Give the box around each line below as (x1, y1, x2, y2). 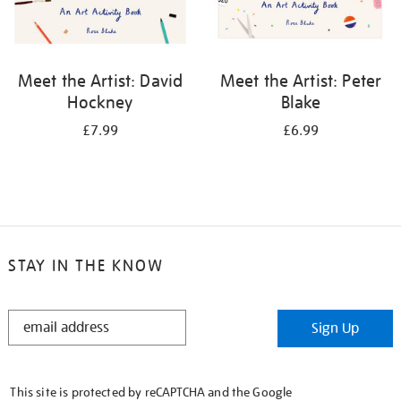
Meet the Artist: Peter (219, 70, 382, 91)
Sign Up (311, 320, 360, 337)
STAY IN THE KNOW (7, 255, 164, 276)
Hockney (67, 91, 133, 113)
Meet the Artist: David (17, 70, 183, 91)
